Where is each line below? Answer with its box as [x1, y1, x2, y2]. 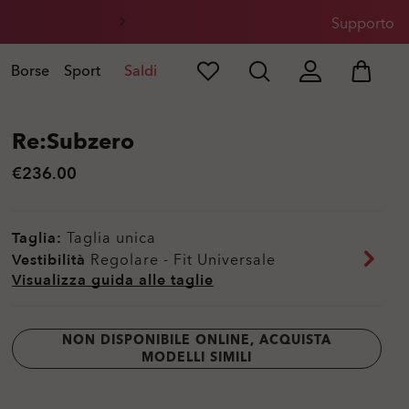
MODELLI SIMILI [142, 349, 252, 366]
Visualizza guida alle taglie [12, 270, 214, 290]
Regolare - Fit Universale [86, 250, 276, 270]
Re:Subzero [12, 127, 134, 157]
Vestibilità [12, 250, 86, 270]
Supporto [331, 14, 394, 34]
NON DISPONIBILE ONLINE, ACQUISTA [62, 331, 331, 349]
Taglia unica [62, 228, 156, 248]
